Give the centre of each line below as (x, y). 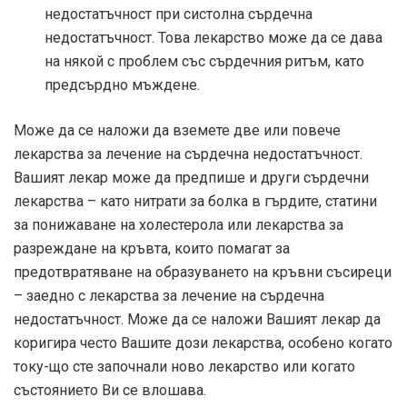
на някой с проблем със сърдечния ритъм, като (205, 62)
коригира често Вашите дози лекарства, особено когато (203, 343)
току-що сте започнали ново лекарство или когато (184, 367)
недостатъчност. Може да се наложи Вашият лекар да (197, 320)
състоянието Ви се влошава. (110, 391)
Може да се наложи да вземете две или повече (177, 131)
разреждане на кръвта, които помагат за (152, 249)
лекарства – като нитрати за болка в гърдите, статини (195, 202)
